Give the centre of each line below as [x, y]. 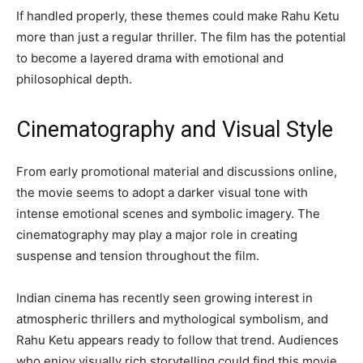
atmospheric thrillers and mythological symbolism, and [172, 319]
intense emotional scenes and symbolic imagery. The [168, 214]
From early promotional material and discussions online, [177, 172]
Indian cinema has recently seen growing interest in [164, 298]
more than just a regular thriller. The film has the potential [181, 37]
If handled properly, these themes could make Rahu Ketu [178, 16]
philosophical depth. [74, 79]
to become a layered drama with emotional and [150, 58]
